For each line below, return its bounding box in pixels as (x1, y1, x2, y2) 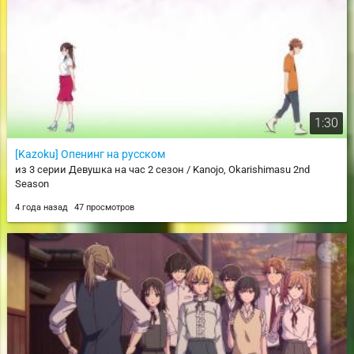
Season (14, 177, 49, 190)
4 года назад (14, 201, 70, 213)
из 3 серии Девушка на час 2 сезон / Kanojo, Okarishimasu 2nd (14, 163, 310, 175)
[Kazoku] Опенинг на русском (14, 147, 165, 160)
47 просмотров (73, 201, 134, 213)
